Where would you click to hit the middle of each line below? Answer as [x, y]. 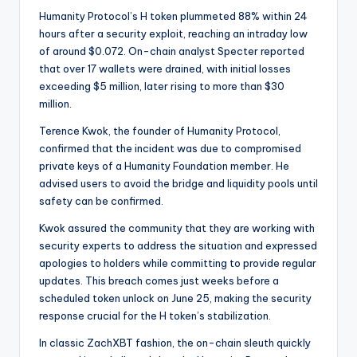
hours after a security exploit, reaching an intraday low [173, 34]
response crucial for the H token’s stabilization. [155, 316]
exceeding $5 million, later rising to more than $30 [162, 86]
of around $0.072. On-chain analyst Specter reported [172, 51]
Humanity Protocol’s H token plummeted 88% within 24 [173, 16]
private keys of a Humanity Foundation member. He [164, 166]
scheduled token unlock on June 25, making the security [175, 298]
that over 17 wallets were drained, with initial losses [165, 69]
